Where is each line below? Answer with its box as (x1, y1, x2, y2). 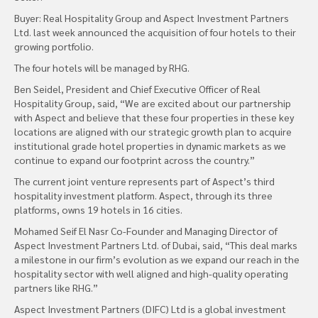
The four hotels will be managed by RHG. (14, 60, 190, 74)
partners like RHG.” (14, 280, 98, 294)
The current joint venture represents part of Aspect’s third (14, 174, 275, 187)
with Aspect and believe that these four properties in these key (14, 110, 294, 124)
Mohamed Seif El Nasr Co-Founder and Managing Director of (14, 224, 278, 237)
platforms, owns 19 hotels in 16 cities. (14, 202, 182, 216)
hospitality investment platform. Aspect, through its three (14, 188, 273, 202)
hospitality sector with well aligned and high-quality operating (14, 266, 288, 280)
